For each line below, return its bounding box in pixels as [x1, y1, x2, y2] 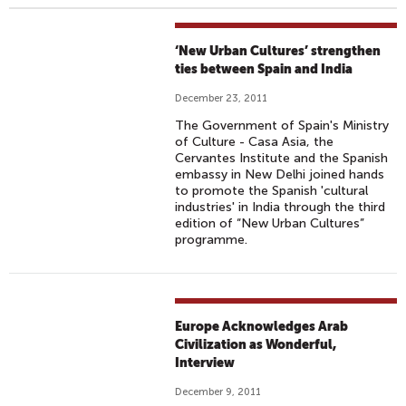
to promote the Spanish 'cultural [175, 183, 369, 198]
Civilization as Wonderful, [175, 337, 337, 352]
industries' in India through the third [175, 199, 386, 215]
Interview [175, 355, 236, 370]
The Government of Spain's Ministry [175, 118, 390, 133]
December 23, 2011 [175, 92, 268, 104]
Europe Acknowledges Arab [175, 319, 349, 333]
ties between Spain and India [175, 62, 353, 76]
